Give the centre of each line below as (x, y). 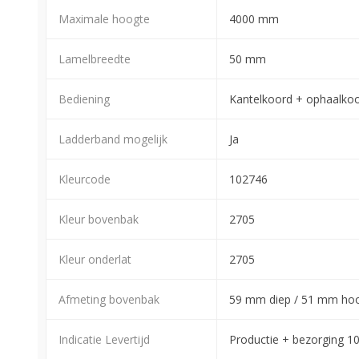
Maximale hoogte (104, 18)
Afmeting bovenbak (109, 299)
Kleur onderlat (95, 259)
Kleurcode (85, 179)
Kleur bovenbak (99, 219)
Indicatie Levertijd (104, 339)
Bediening (84, 99)
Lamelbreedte (95, 58)
